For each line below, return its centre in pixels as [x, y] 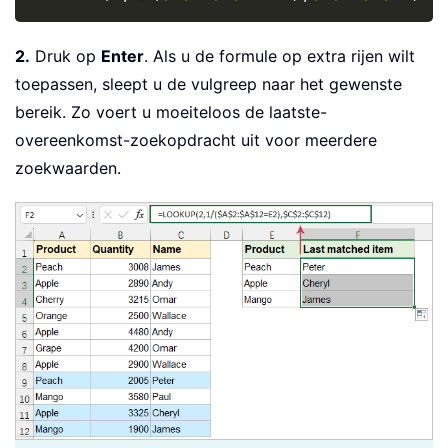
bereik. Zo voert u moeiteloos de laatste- [171, 112]
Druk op [65, 56]
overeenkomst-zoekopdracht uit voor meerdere [196, 140]
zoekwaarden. [68, 168]
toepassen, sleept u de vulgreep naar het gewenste [208, 84]
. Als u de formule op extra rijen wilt [279, 56]
